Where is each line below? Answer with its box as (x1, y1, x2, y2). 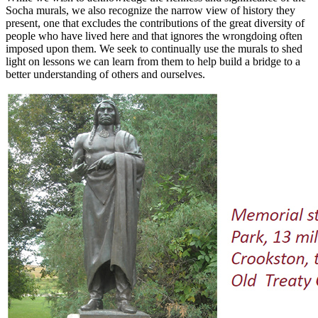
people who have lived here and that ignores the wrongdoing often (6, 29, 302, 42)
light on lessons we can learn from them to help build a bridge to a (6, 55, 300, 67)
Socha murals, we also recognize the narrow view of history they (6, 4, 295, 16)
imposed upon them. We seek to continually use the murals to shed (6, 42, 302, 55)
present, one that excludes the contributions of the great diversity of (6, 16, 305, 29)
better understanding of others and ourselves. (6, 67, 208, 80)
